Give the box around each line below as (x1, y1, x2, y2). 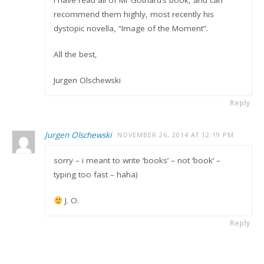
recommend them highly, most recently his (53, 8, 214, 19)
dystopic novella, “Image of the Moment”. (53, 22, 208, 34)
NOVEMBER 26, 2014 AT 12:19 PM (117, 130, 235, 139)
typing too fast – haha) (53, 169, 138, 180)
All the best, (53, 48, 97, 60)
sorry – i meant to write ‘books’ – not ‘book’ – (53, 155, 220, 166)
